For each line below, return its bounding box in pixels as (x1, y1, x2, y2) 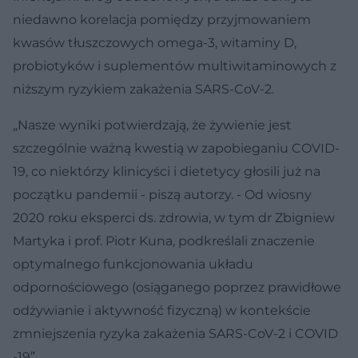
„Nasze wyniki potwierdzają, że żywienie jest (13, 117, 292, 133)
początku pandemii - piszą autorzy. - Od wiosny (13, 186, 312, 202)
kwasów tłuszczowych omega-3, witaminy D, (13, 34, 296, 50)
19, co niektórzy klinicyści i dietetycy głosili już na (13, 163, 320, 179)
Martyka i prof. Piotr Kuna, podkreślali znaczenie (13, 233, 315, 249)
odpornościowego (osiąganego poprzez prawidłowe (13, 279, 341, 295)
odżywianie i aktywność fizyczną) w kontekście (13, 302, 311, 318)
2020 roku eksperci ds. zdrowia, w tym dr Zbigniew (13, 209, 335, 225)
